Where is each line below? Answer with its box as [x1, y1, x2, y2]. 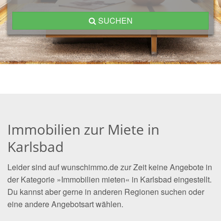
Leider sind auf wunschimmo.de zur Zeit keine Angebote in [7, 161, 212, 173]
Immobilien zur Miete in [7, 120, 159, 139]
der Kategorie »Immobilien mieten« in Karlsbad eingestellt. [7, 174, 212, 185]
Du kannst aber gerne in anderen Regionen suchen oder [7, 186, 204, 197]
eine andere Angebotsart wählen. [7, 198, 123, 210]
